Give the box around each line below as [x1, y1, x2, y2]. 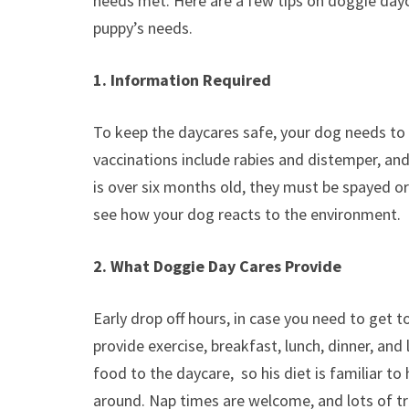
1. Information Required [93, 69, 275, 91]
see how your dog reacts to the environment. [93, 204, 401, 225]
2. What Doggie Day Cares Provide [93, 256, 341, 278]
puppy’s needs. [93, 17, 193, 39]
